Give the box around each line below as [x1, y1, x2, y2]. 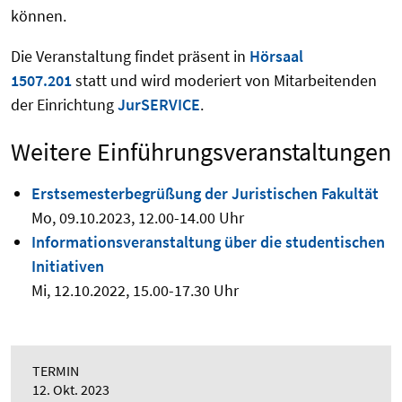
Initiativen [31, 256, 104, 277]
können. [11, 5, 66, 27]
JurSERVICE [118, 94, 200, 116]
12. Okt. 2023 [32, 380, 109, 399]
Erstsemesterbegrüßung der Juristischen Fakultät [31, 183, 379, 205]
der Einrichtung [11, 94, 118, 116]
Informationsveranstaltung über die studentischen [31, 232, 385, 253]
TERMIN [32, 362, 79, 380]
